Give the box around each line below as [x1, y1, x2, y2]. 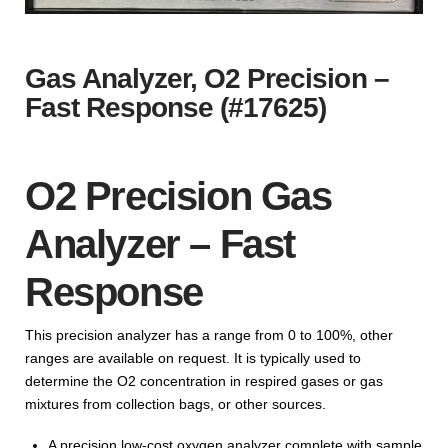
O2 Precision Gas [25, 173, 332, 218]
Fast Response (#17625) [25, 92, 327, 123]
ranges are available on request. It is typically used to [25, 349, 361, 366]
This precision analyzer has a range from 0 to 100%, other [25, 326, 393, 343]
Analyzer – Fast [25, 221, 296, 266]
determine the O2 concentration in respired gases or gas [25, 372, 383, 389]
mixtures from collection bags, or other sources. [25, 395, 326, 412]
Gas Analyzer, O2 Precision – [25, 63, 389, 94]
